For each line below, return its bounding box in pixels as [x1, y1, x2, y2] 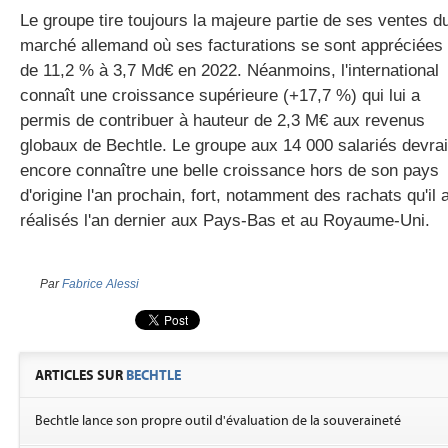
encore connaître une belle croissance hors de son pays [20, 161, 439, 180]
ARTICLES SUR [35, 367, 126, 384]
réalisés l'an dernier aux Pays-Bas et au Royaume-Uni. [20, 211, 430, 230]
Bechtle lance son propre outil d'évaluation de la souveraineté [35, 413, 401, 429]
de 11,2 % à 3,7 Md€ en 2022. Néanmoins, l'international [20, 61, 439, 80]
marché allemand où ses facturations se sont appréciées [20, 36, 443, 55]
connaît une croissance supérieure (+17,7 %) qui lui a [20, 86, 420, 105]
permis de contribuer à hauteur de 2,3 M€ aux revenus [20, 111, 425, 130]
